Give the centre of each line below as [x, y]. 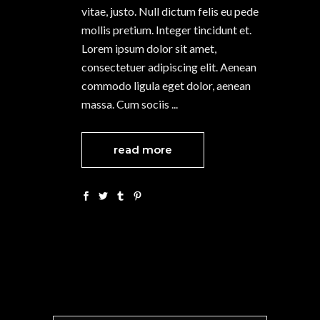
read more [143, 149]
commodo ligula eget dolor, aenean [166, 85]
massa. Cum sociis [126, 104]
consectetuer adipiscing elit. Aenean [169, 66]
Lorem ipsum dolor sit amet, [149, 48]
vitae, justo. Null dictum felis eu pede [170, 11]
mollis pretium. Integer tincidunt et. [166, 29]
